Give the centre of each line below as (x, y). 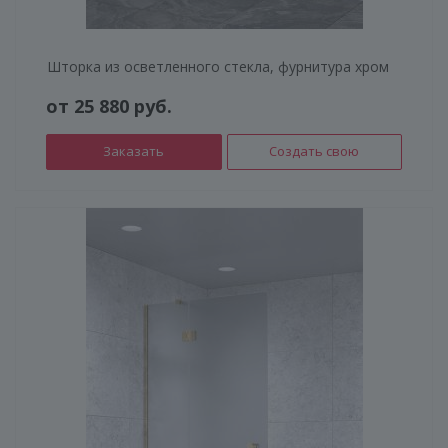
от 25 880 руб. (109, 105)
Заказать (134, 150)
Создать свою (314, 150)
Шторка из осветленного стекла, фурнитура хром (218, 66)
